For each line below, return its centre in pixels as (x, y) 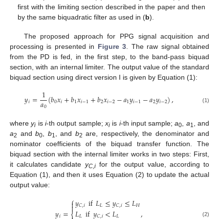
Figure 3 (112, 46)
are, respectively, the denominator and (146, 133)
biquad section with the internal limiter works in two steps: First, (109, 154)
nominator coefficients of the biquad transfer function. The (109, 143)
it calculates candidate (47, 164)
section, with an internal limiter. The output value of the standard (109, 67)
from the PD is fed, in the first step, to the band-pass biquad (109, 56)
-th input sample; (148, 123)
